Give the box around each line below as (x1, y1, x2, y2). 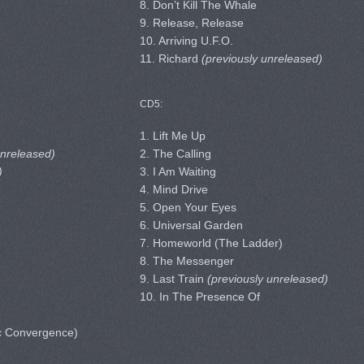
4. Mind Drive (139, 183, 208, 196)
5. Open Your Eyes (139, 201, 236, 214)
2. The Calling (139, 147, 211, 160)
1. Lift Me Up (139, 129, 206, 142)
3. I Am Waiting (139, 165, 216, 178)
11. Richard (139, 52, 201, 65)
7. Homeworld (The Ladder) (139, 236, 283, 249)
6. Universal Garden (139, 219, 243, 232)
